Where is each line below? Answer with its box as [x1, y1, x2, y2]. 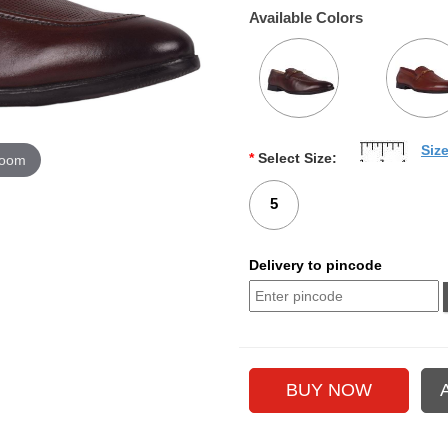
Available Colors [248, 9, 363, 26]
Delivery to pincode [248, 257, 382, 273]
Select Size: [257, 150, 337, 166]
